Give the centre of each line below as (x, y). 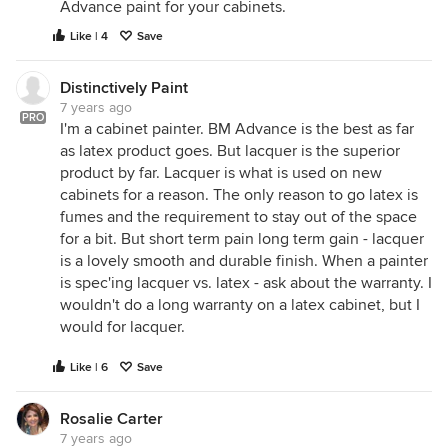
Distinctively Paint (124, 88)
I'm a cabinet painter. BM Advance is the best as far (237, 129)
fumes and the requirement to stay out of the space (238, 217)
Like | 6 (89, 367)
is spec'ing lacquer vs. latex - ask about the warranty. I (246, 283)
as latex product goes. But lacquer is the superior (230, 151)
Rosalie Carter (111, 419)
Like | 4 (89, 36)
